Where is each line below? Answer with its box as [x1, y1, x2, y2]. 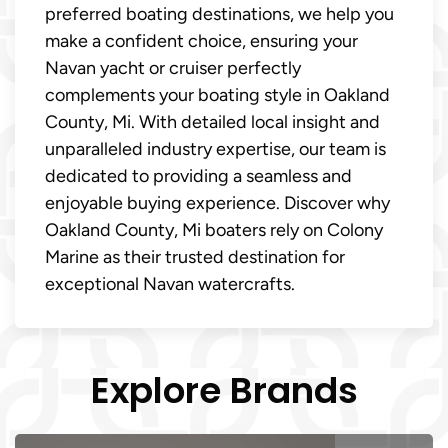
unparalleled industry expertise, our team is [45, 138, 386, 161]
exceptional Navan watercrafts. [45, 273, 295, 296]
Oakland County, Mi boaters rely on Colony [45, 219, 383, 242]
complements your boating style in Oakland [45, 84, 390, 107]
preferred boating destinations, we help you [45, 3, 394, 26]
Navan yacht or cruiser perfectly [45, 57, 301, 80]
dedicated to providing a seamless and [45, 165, 352, 188]
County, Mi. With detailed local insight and [45, 111, 380, 134]
